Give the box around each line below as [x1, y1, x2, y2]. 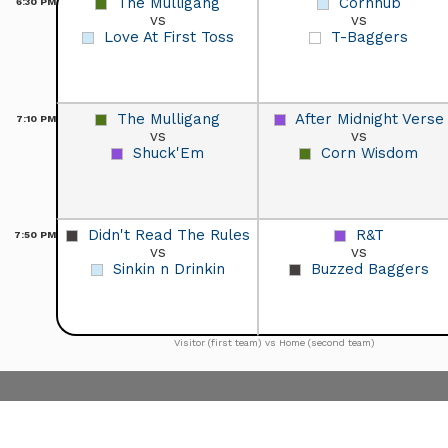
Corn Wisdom [321, 143, 418, 162]
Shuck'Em [133, 143, 204, 162]
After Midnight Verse [294, 109, 444, 128]
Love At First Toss [103, 27, 234, 46]
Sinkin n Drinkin [112, 259, 225, 278]
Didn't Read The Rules [87, 225, 250, 244]
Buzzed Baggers [310, 259, 429, 278]
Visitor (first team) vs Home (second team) [174, 336, 375, 348]
